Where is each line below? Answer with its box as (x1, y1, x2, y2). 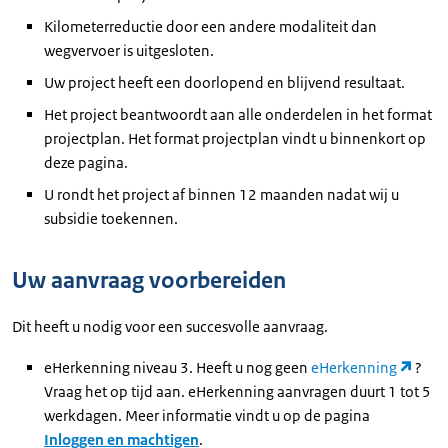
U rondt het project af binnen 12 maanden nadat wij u (44, 185, 399, 204)
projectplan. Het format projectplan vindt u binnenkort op (44, 129, 426, 148)
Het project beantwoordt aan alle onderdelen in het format (44, 105, 432, 124)
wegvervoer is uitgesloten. (44, 41, 214, 60)
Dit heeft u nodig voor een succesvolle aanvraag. (12, 317, 328, 336)
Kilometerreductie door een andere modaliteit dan (44, 17, 377, 36)
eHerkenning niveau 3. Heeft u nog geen (44, 358, 311, 378)
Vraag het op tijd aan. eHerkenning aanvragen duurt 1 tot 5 (44, 382, 431, 402)
